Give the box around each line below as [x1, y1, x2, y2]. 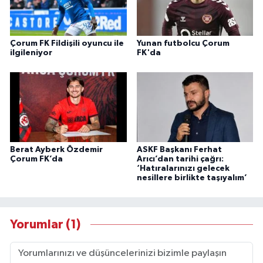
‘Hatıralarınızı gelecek [136, 164, 230, 173]
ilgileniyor [10, 48, 52, 57]
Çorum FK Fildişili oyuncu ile [10, 39, 124, 48]
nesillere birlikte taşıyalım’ [136, 173, 247, 182]
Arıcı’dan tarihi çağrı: [136, 154, 224, 163]
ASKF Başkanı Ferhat [136, 145, 222, 154]
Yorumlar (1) [10, 218, 80, 231]
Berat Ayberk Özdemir [10, 145, 103, 154]
